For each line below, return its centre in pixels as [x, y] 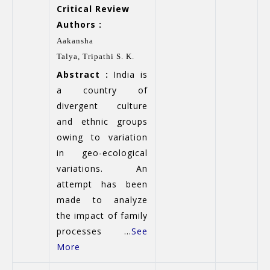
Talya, [70, 56]
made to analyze [102, 200]
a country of [102, 90]
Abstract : [83, 75]
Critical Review [93, 9]
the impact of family [102, 216]
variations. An [102, 169]
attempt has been [102, 184]
